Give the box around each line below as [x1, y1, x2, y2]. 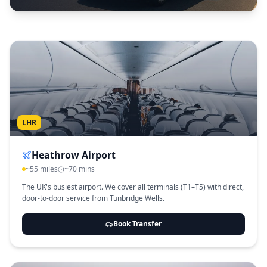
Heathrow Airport [32, 148, 116, 162]
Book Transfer [113, 219, 162, 229]
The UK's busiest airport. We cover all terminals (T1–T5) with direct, [22, 182, 244, 192]
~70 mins [64, 164, 95, 174]
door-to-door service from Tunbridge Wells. [22, 193, 164, 203]
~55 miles [26, 164, 58, 174]
